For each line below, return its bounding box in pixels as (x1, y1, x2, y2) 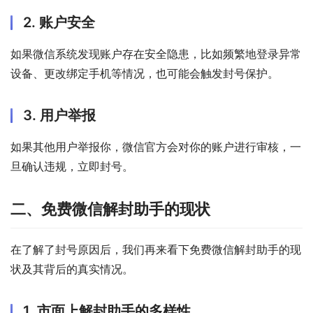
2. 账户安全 (23, 14, 95, 31)
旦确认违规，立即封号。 (10, 159, 133, 174)
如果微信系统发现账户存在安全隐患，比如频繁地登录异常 (10, 47, 301, 61)
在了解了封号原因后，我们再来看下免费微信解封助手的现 (10, 242, 301, 257)
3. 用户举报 (23, 107, 96, 124)
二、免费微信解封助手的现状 (10, 200, 210, 219)
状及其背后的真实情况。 (10, 262, 133, 277)
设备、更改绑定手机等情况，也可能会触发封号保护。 (10, 66, 279, 81)
